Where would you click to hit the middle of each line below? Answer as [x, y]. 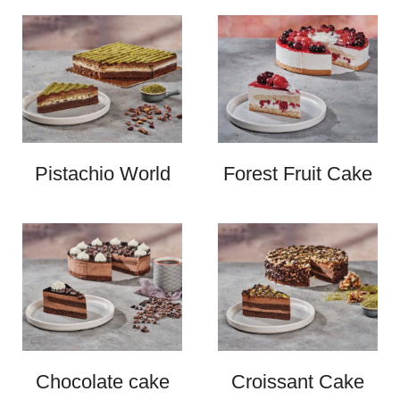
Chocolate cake [102, 381]
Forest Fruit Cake [298, 173]
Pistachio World [102, 173]
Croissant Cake [298, 381]
